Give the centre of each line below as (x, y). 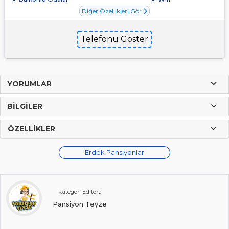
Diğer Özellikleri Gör (112, 11)
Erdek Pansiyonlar (114, 152)
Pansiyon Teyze (80, 204)
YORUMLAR (29, 84)
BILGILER (25, 106)
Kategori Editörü (80, 191)
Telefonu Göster (114, 39)
